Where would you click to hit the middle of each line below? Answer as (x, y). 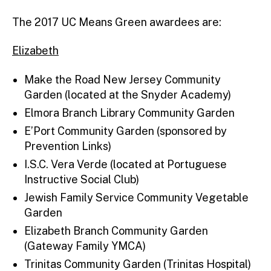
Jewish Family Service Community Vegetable (136, 197)
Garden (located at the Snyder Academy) (128, 94)
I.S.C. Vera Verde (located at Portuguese (126, 164)
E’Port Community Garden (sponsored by (126, 131)
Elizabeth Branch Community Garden (116, 230)
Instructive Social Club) (82, 179)
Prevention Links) (68, 146)
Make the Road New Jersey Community (122, 79)
